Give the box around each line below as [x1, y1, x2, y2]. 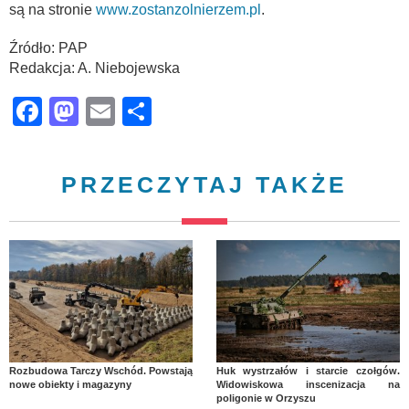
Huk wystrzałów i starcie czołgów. [215, 364, 400, 376]
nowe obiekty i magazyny [9, 378, 131, 390]
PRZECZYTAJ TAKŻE [61, 171, 348, 197]
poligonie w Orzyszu [215, 392, 316, 404]
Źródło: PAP [9, 39, 88, 56]
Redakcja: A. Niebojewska [9, 59, 180, 76]
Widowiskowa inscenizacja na [215, 378, 400, 390]
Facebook [42, 94, 172, 128]
